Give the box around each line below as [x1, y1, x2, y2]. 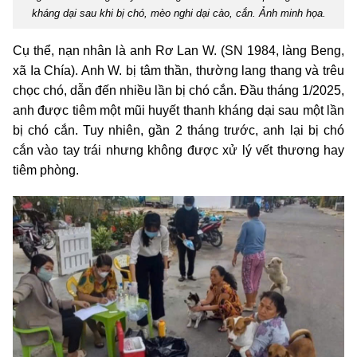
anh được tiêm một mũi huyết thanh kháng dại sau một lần [13, 103, 344, 117]
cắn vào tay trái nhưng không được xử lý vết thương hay [13, 143, 344, 157]
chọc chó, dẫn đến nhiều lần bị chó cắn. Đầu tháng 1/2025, [13, 83, 344, 97]
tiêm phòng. [13, 163, 79, 177]
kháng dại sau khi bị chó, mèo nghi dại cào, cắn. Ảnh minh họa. [31, 6, 326, 19]
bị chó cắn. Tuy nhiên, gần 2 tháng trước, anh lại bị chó [13, 123, 344, 137]
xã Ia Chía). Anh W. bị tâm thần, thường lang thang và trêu [13, 63, 344, 77]
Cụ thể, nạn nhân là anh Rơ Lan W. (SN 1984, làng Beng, [13, 43, 344, 57]
